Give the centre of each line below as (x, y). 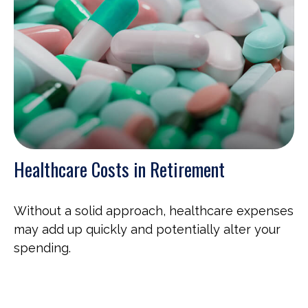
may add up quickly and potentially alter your (147, 229)
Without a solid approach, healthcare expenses (154, 210)
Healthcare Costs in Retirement (119, 169)
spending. (42, 247)
